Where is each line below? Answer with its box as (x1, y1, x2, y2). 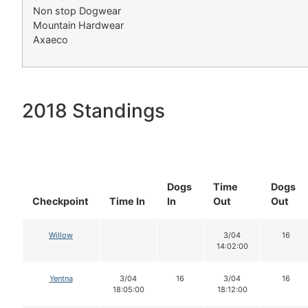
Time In (109, 195, 145, 207)
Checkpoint (32, 195, 89, 207)
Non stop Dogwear (33, 4, 121, 16)
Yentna (49, 273, 73, 283)
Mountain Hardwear (33, 19, 124, 31)
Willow (49, 230, 73, 240)
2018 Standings (22, 98, 165, 122)
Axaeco (33, 33, 68, 45)
